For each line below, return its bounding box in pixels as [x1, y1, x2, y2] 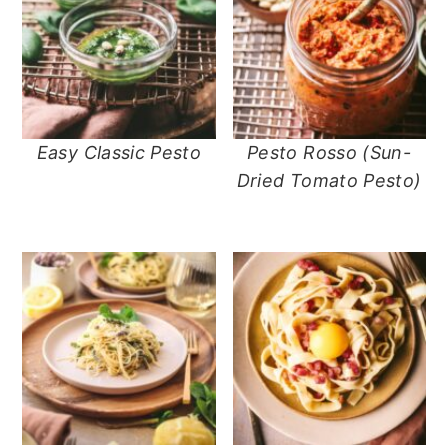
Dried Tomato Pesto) [236, 170, 422, 192]
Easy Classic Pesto [36, 142, 202, 164]
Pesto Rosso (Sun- [246, 142, 412, 164]
